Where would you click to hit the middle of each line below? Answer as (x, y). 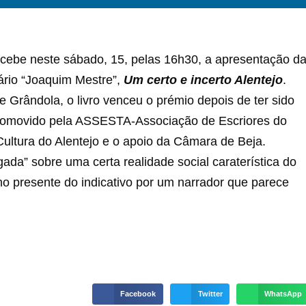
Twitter (210, 293)
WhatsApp (283, 293)
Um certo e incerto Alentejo (203, 80)
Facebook (138, 293)
